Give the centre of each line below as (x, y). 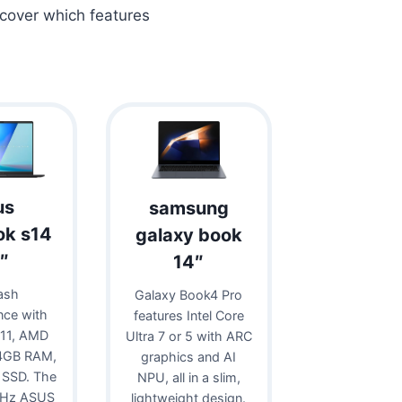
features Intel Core (188, 315)
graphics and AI (189, 356)
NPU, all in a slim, (188, 377)
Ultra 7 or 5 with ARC (188, 336)
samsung (188, 208)
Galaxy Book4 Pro (189, 294)
